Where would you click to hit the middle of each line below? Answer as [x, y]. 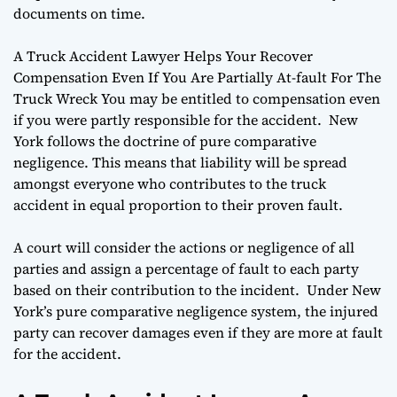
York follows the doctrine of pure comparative [165, 140]
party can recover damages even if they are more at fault [198, 332]
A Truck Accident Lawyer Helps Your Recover [163, 55]
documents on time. [79, 13]
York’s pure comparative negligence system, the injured [196, 311]
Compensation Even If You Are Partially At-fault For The [197, 77]
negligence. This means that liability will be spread [180, 162]
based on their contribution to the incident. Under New [197, 289]
